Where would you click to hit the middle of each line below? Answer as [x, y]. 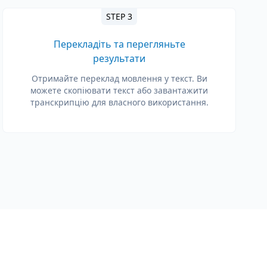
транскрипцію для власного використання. [119, 102]
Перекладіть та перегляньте [119, 44]
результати [119, 58]
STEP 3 [119, 16]
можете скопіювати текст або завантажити [119, 90]
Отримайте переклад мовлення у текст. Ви [119, 78]
